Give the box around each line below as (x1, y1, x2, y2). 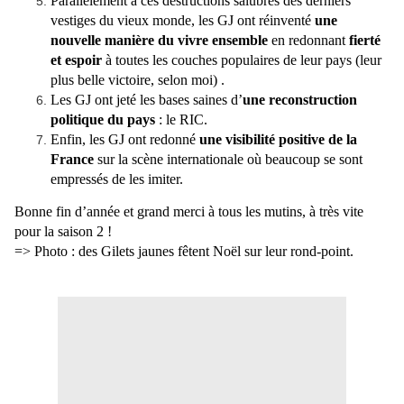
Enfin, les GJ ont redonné (50, 132, 199, 148)
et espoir (50, 52, 102, 69)
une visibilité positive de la (199, 132, 357, 148)
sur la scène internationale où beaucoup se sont (94, 151, 363, 168)
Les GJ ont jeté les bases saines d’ (50, 92, 243, 108)
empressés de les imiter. (50, 171, 183, 188)
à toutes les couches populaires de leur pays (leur (102, 52, 381, 69)
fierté (349, 32, 381, 49)
